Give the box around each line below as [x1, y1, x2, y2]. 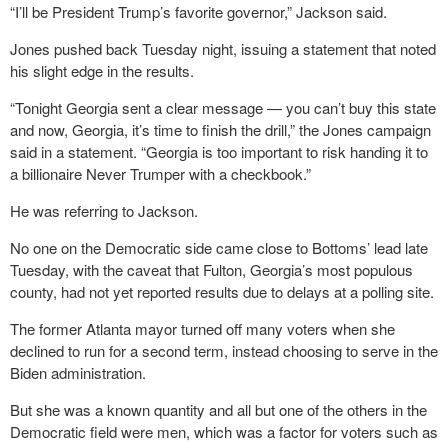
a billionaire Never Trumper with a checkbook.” [10, 163, 311, 184]
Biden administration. [10, 362, 146, 383]
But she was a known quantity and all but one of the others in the [10, 399, 427, 420]
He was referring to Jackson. [10, 200, 198, 221]
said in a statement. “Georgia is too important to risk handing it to [10, 141, 428, 162]
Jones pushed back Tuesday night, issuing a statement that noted [10, 38, 436, 59]
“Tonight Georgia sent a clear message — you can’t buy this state [10, 97, 436, 118]
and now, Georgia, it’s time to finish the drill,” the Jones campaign [10, 119, 431, 140]
